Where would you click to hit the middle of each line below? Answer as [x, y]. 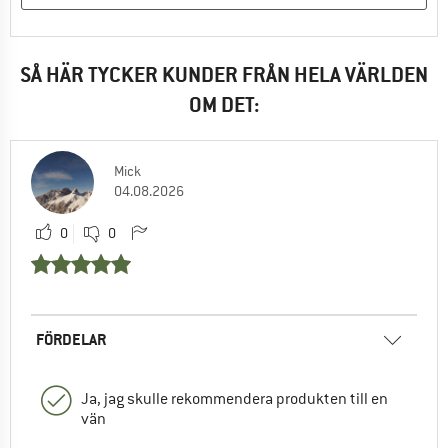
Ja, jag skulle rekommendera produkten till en [234, 398]
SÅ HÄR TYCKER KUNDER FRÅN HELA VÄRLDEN [224, 74]
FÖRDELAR [71, 339]
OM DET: [224, 104]
